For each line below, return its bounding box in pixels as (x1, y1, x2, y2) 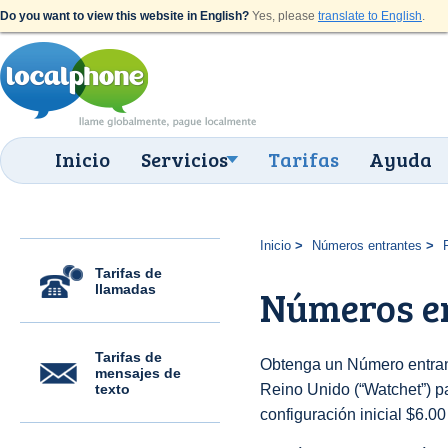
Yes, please (249, 9, 318, 23)
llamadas (95, 281, 156, 297)
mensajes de (95, 365, 181, 381)
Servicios (141, 145, 228, 173)
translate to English (318, 9, 422, 23)
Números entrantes (311, 238, 422, 253)
